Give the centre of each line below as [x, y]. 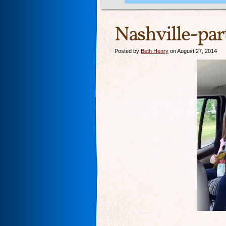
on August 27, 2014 [193, 51]
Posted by [128, 51]
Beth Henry [155, 51]
